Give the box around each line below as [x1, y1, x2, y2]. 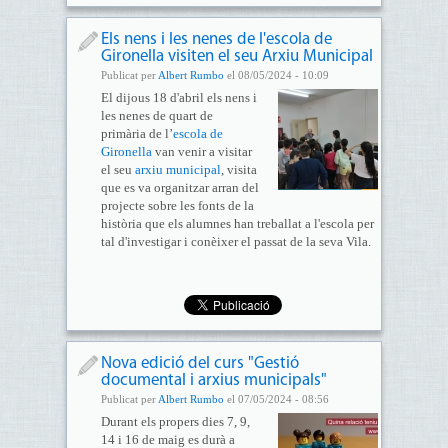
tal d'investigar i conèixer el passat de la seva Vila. [100, 234, 371, 249]
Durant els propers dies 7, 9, [100, 414, 250, 429]
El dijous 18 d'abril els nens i [100, 90, 257, 105]
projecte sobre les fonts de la [100, 198, 254, 213]
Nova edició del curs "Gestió [100, 355, 299, 372]
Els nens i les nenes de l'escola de [100, 31, 332, 48]
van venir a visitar [151, 144, 252, 159]
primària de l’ [100, 126, 173, 141]
